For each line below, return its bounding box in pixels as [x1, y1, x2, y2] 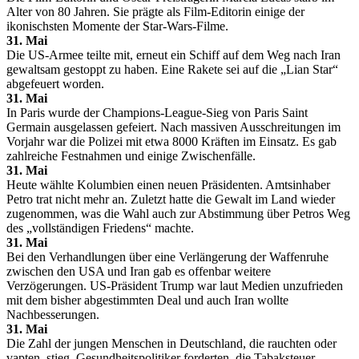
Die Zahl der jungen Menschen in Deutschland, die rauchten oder [6, 336, 337, 350]
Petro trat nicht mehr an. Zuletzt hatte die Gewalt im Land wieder [6, 192, 335, 206]
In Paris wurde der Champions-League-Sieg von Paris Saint [6, 105, 308, 119]
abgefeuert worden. [6, 76, 104, 91]
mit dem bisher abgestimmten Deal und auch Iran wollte [6, 292, 288, 307]
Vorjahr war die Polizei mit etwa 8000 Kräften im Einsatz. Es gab [6, 134, 337, 148]
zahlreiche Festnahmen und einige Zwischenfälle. [6, 148, 256, 163]
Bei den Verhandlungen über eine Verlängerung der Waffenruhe [6, 249, 329, 264]
